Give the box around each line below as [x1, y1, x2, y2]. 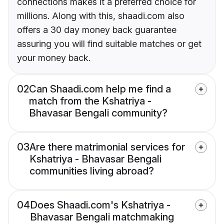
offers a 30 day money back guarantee [17, 24, 176, 35]
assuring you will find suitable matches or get [17, 38, 201, 49]
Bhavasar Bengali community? [29, 107, 167, 119]
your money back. [17, 52, 90, 63]
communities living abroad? [29, 165, 154, 177]
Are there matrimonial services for [29, 141, 185, 153]
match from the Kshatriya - [29, 95, 151, 107]
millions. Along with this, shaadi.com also [17, 10, 184, 21]
